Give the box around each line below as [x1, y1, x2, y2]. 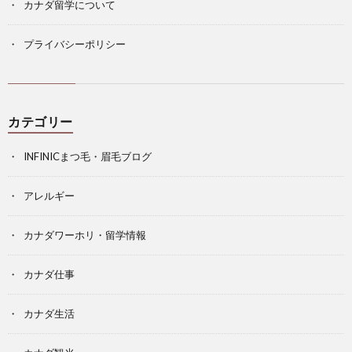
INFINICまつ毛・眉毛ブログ [24, 149, 152, 163]
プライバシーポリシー [24, 37, 126, 50]
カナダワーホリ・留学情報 [24, 228, 146, 241]
